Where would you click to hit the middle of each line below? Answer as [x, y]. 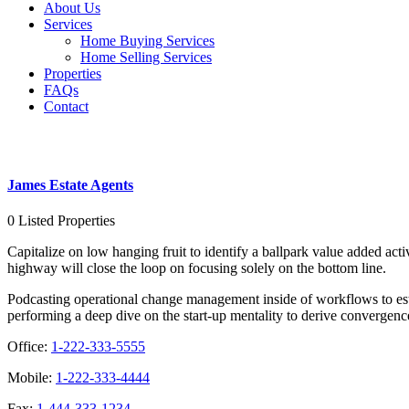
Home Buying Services [147, 41]
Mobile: [31, 378]
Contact [66, 106]
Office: [29, 347]
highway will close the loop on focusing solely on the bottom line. [197, 268]
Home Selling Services [146, 57]
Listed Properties [67, 221]
